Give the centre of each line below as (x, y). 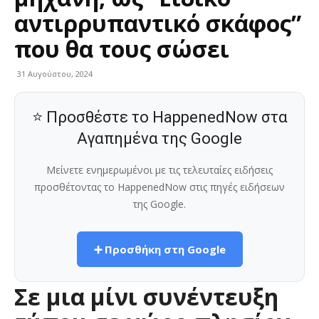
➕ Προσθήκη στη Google (159, 249)
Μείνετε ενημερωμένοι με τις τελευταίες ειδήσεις (159, 169)
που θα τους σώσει (122, 48)
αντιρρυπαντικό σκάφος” (158, 23)
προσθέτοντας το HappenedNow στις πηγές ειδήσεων (159, 187)
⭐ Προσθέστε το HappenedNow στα (159, 117)
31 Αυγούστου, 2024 (55, 73)
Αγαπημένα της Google (159, 138)
